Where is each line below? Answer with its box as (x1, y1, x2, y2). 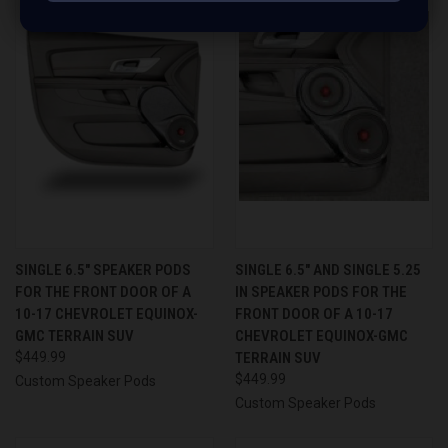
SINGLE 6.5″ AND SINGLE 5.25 (234, 261, 421, 280)
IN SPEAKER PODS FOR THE (234, 283, 407, 302)
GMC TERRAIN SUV (15, 327, 134, 346)
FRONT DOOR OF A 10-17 (234, 305, 393, 324)
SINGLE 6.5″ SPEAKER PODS (15, 261, 191, 280)
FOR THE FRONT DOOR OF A (15, 283, 191, 302)
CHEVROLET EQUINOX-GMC (234, 327, 408, 346)
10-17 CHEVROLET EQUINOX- (15, 305, 198, 324)
